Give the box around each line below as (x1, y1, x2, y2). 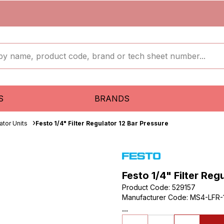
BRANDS (94, 93, 129, 103)
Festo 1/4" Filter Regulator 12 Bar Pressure (35, 119, 168, 127)
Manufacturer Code (122, 193, 186, 201)
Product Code (122, 183, 168, 191)
